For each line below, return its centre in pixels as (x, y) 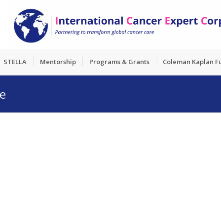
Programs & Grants (119, 62)
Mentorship (58, 62)
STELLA (15, 62)
